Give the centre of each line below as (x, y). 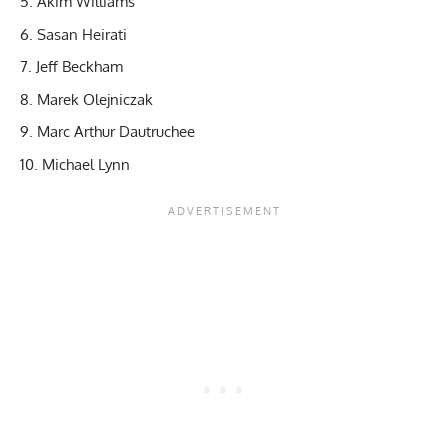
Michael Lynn (86, 164)
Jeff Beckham (79, 67)
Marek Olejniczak (95, 99)
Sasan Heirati (82, 34)
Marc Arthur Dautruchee (116, 132)
